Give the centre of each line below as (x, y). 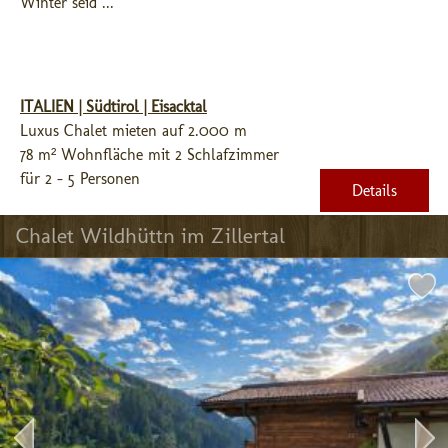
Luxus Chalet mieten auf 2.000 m (133, 130)
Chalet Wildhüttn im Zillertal (150, 235)
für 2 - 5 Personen (80, 178)
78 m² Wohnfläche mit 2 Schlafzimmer (149, 154)
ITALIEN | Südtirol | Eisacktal (113, 106)
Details (374, 190)
